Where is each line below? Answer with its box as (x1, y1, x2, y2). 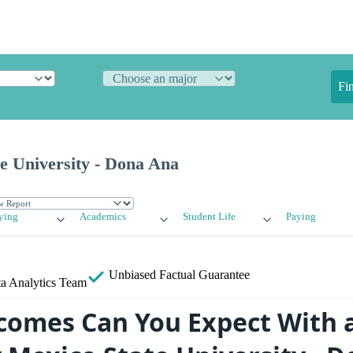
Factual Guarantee (159, 268, 250, 282)
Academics (80, 211, 127, 223)
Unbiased (106, 268, 159, 282)
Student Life (182, 211, 236, 223)
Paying (285, 211, 316, 223)
